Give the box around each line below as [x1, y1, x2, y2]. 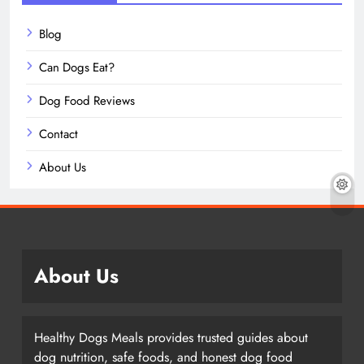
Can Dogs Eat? [39, 58, 115, 76]
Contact [39, 124, 78, 143]
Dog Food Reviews [39, 91, 135, 110]
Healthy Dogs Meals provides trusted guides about [34, 327, 308, 347]
